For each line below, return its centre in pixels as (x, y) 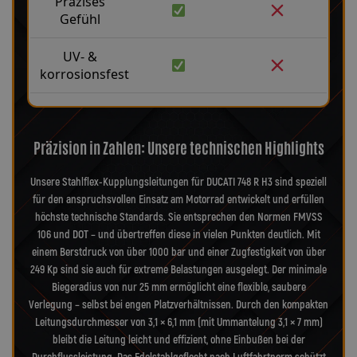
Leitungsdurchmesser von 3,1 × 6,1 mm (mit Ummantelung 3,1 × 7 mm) (178, 322)
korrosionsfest (84, 75)
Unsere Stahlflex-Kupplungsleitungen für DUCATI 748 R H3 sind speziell (178, 182)
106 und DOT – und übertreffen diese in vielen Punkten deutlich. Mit (178, 234)
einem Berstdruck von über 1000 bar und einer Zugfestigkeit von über (178, 252)
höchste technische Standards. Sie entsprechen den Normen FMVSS (178, 217)
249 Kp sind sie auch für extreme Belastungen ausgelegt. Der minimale (178, 269)
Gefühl (80, 20)
